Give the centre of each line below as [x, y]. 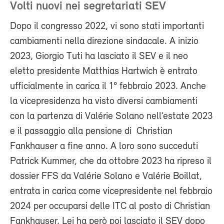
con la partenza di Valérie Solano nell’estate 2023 [111, 116]
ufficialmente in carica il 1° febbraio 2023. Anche [108, 86]
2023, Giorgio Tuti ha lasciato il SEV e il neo [99, 56]
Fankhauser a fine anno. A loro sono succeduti [104, 146]
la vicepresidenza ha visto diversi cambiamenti [104, 101]
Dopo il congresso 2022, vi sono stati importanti [107, 26]
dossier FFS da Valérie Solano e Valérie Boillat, [106, 176]
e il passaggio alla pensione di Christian [91, 131]
